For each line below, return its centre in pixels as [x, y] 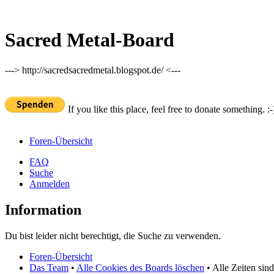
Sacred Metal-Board [90, 40]
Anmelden [50, 183]
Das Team [49, 267]
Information [43, 209]
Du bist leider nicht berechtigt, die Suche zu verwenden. [113, 235]
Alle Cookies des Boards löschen [140, 267]
